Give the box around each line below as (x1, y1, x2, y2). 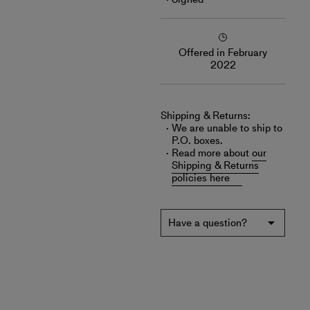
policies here (172, 170, 230, 185)
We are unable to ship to (172, 120, 282, 136)
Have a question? (168, 215, 247, 230)
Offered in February (179, 45, 267, 60)
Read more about (172, 145, 252, 161)
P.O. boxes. (172, 133, 223, 148)
